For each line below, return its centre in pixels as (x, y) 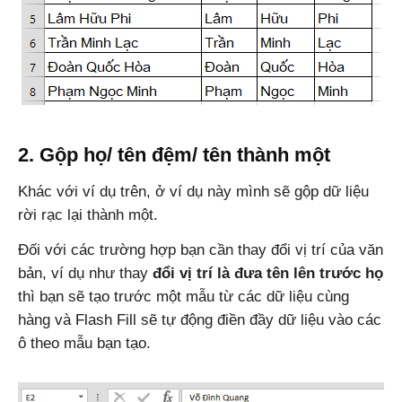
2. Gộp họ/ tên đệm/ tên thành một (174, 154)
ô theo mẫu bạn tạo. (84, 343)
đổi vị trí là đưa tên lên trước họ (268, 273)
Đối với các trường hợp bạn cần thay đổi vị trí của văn (201, 249)
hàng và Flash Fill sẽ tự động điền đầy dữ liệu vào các (200, 319)
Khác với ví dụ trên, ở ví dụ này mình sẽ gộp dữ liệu (193, 191)
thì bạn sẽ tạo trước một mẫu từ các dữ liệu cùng (184, 296)
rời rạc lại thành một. (88, 214)
